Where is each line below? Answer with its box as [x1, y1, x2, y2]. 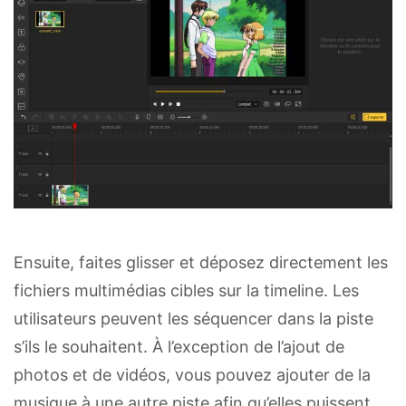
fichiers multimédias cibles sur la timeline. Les [14, 280, 359, 300]
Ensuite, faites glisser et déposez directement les [14, 252, 388, 272]
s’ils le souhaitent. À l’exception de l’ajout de [14, 336, 344, 356]
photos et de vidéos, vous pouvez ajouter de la [14, 364, 371, 384]
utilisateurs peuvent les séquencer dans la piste [14, 308, 373, 328]
